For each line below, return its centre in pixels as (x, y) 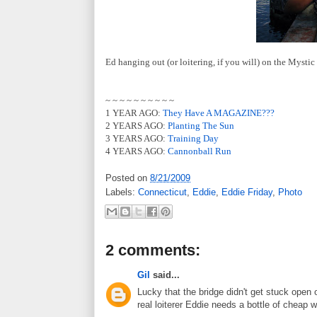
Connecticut (162, 192)
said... (165, 275)
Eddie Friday (247, 192)
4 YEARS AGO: (137, 151)
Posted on (128, 178)
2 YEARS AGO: (137, 125)
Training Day (193, 138)
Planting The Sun (201, 125)
